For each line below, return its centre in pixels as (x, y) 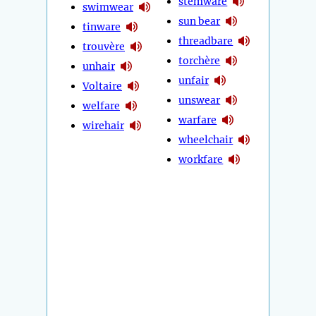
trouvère (104, 46)
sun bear (200, 21)
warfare (198, 120)
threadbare (206, 41)
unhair (99, 66)
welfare (101, 105)
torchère (200, 60)
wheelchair (206, 139)
